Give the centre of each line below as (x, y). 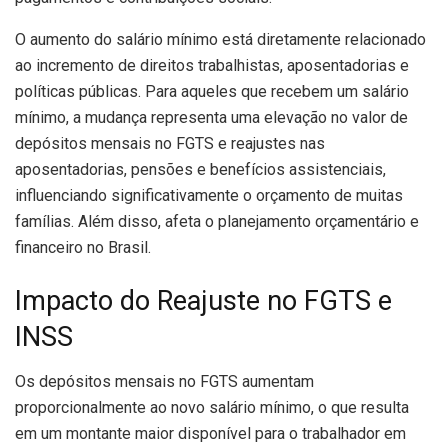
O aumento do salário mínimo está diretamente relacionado (220, 39)
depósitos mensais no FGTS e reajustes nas (170, 143)
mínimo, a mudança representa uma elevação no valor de (211, 117)
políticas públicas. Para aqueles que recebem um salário (212, 91)
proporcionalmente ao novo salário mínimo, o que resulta (212, 408)
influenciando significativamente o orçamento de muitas (209, 195)
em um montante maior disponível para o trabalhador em (210, 434)
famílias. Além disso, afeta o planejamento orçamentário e (217, 221)
